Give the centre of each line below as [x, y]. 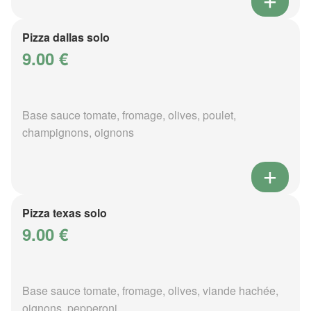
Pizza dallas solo [66, 37]
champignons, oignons [78, 132]
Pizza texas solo [65, 212]
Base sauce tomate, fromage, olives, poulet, [129, 115]
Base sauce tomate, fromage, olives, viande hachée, [150, 290]
